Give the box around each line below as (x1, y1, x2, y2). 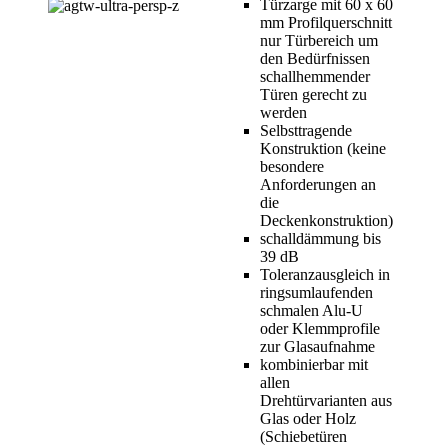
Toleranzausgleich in (260, 266, 390, 284)
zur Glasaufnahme (260, 338, 375, 356)
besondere (260, 158, 324, 176)
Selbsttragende (260, 122, 352, 140)
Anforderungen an (260, 176, 376, 194)
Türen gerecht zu (260, 86, 367, 104)
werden (260, 104, 311, 122)
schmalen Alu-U (260, 302, 363, 320)
